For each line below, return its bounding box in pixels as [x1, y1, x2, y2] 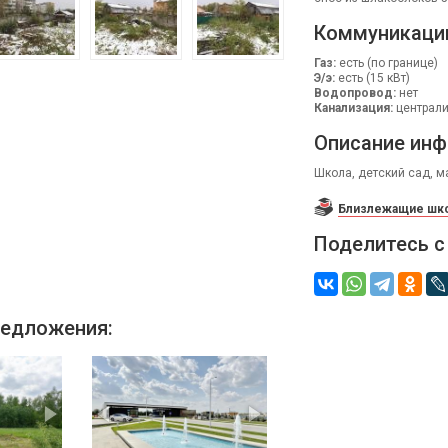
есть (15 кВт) [334, 71, 410, 85]
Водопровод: [313, 86, 396, 100]
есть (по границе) [335, 56, 438, 70]
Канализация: [313, 101, 393, 115]
